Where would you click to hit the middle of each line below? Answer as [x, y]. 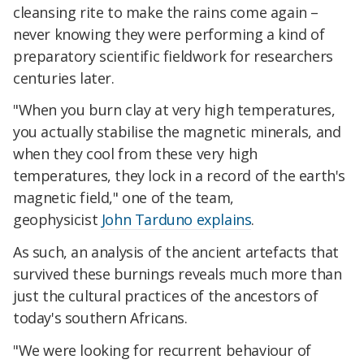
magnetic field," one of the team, [123, 198]
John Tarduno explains [176, 220]
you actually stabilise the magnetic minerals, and [177, 132]
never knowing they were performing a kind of [169, 34]
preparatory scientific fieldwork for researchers [173, 56]
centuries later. [64, 78]
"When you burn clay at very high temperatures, [174, 110]
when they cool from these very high [136, 154]
